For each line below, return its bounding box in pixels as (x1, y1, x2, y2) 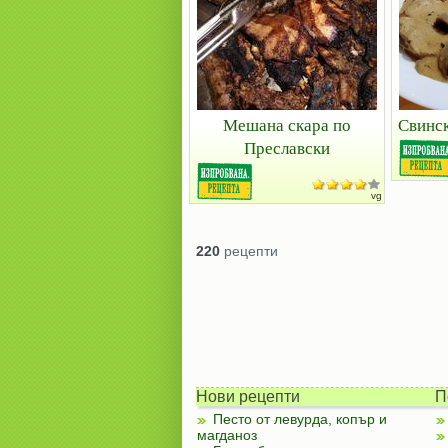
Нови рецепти (195, 388, 300, 405)
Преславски (244, 136, 330, 159)
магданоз (196, 427, 257, 443)
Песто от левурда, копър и (212, 411, 387, 427)
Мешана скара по (223, 113, 351, 136)
